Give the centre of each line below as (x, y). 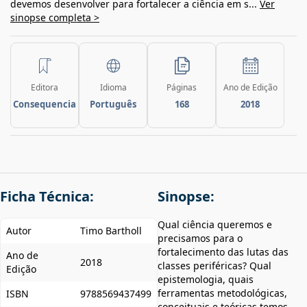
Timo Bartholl (111, 230)
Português (113, 104)
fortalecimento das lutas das (223, 251)
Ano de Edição (250, 87)
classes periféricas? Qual (214, 265)
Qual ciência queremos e (215, 224)
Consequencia (45, 104)
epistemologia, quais (206, 279)
